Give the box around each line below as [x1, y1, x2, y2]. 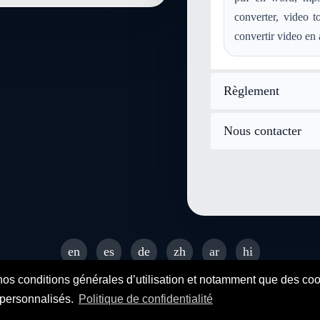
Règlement [224, 84, 279, 99]
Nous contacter [224, 124, 301, 139]
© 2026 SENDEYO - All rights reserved [55, 269, 265, 284]
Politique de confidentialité [78, 292, 213, 305]
